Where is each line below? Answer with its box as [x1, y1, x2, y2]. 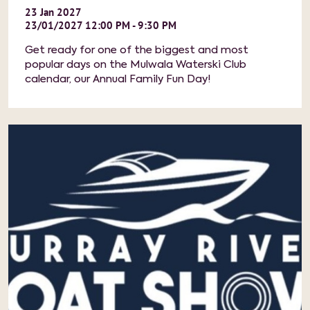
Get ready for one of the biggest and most [25, 45, 248, 55]
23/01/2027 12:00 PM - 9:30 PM [25, 19, 176, 32]
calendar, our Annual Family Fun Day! [25, 74, 211, 84]
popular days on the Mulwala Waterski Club [25, 60, 246, 70]
